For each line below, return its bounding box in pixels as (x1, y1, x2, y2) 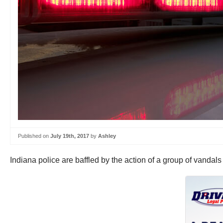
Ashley (98, 133, 116, 139)
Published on (18, 133, 50, 139)
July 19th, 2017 (50, 133, 89, 139)
